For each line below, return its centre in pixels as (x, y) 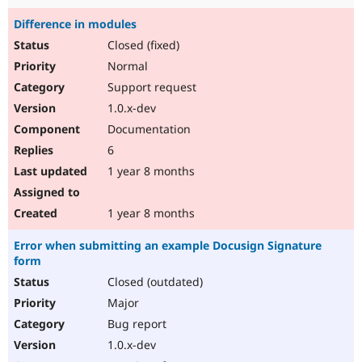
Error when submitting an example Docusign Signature (168, 246)
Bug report (135, 324)
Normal (126, 66)
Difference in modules (75, 24)
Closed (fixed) (142, 45)
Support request (150, 87)
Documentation (147, 129)
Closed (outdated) (154, 282)
